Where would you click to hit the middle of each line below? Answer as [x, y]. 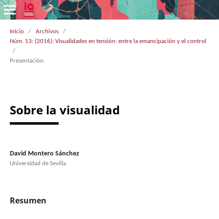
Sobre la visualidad [65, 109]
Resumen [28, 200]
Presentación [26, 61]
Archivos [47, 31]
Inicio [17, 31]
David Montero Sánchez [44, 153]
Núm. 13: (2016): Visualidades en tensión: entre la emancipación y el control [108, 41]
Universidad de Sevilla [38, 163]
